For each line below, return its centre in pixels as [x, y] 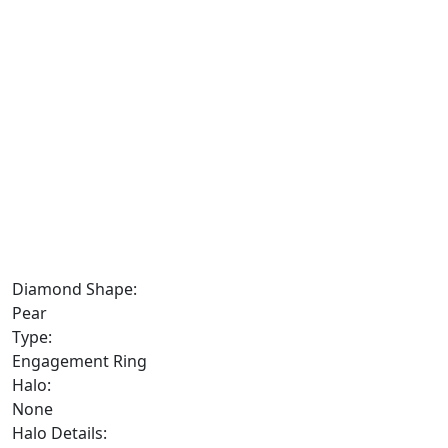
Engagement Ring [79, 361]
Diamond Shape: [74, 289]
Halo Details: [59, 433]
